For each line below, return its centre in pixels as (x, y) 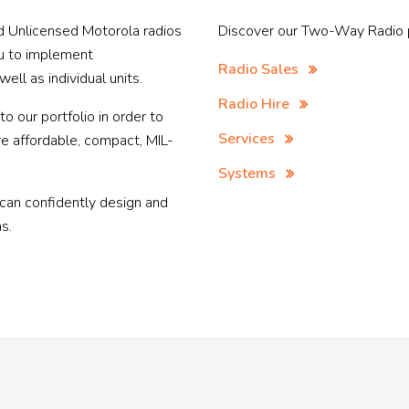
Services (246, 139)
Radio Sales (258, 69)
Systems (247, 173)
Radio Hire (254, 104)
